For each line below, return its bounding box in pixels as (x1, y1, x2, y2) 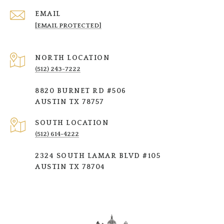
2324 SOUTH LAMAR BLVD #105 (35, 151, 160, 160)
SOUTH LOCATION (35, 118, 108, 127)
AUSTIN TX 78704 (35, 162, 105, 171)
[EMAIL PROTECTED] (35, 21, 101, 29)
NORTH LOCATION (35, 53, 109, 62)
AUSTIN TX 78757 (35, 97, 104, 106)
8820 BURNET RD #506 (35, 86, 126, 95)
